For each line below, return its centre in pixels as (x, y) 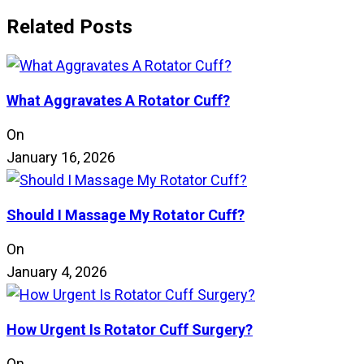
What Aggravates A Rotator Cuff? (118, 101)
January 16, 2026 (61, 158)
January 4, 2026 (57, 272)
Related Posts (69, 27)
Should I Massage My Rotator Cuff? (126, 215)
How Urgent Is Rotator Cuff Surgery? (130, 330)
